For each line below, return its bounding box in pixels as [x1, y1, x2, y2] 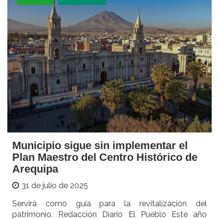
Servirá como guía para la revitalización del [12, 199, 207, 209]
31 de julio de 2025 [22, 181, 88, 191]
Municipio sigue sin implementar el [12, 139, 188, 152]
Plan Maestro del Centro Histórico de [12, 151, 197, 164]
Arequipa [12, 163, 58, 175]
